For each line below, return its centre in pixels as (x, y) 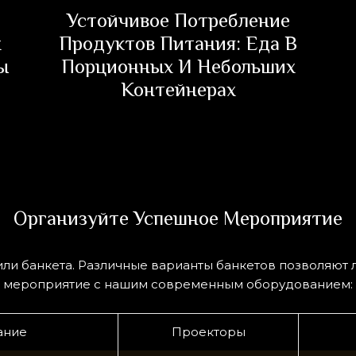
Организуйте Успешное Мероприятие (178, 218)
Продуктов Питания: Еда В (178, 43)
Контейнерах (178, 89)
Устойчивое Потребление (178, 20)
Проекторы (208, 332)
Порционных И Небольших (178, 66)
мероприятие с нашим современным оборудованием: (178, 284)
